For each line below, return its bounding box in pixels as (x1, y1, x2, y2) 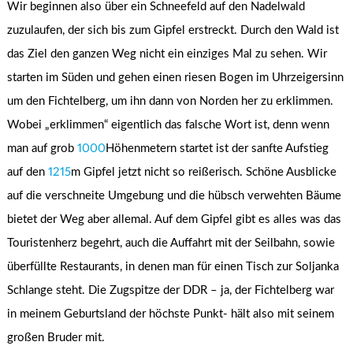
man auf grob (7, 142, 78, 154)
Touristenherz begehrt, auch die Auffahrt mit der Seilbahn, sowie (7, 236, 336, 249)
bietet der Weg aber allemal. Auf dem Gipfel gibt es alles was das (7, 213, 342, 225)
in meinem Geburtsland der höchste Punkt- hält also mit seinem (7, 307, 335, 320)
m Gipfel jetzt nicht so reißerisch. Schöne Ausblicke (71, 165, 337, 178)
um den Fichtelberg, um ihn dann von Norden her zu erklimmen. (7, 95, 334, 107)
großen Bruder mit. (7, 331, 106, 344)
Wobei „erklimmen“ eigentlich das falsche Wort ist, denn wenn (7, 118, 330, 131)
